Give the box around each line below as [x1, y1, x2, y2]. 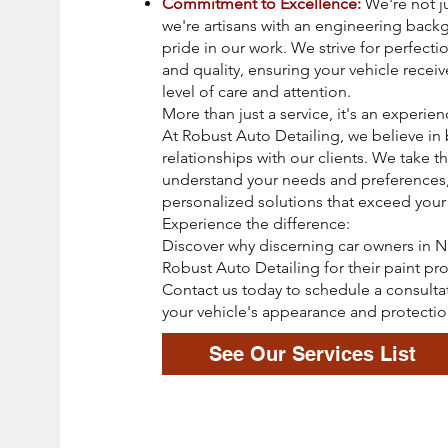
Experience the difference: [162, 214, 350, 233]
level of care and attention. [162, 82, 351, 101]
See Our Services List [209, 342, 416, 366]
